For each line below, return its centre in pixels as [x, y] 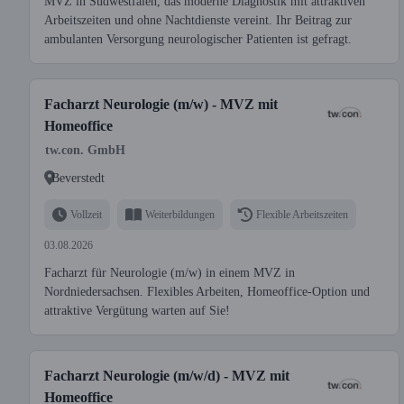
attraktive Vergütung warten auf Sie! [137, 311]
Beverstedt [78, 178]
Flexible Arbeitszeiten [302, 214]
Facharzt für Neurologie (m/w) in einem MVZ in [170, 273]
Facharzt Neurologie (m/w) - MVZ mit [161, 104]
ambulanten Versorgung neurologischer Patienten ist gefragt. [198, 39]
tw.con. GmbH [85, 150]
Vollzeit [86, 214]
